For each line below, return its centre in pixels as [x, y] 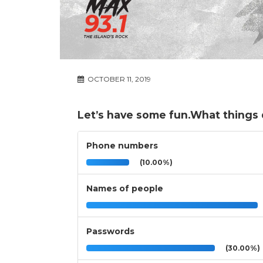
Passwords [110, 232]
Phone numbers [122, 146]
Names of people [125, 189]
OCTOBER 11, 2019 [118, 79]
